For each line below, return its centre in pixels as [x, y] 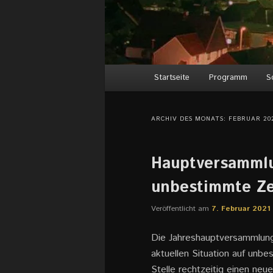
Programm [228, 77]
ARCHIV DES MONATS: [190, 119]
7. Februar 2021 [241, 209]
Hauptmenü [129, 72]
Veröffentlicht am [181, 209]
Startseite [172, 77]
